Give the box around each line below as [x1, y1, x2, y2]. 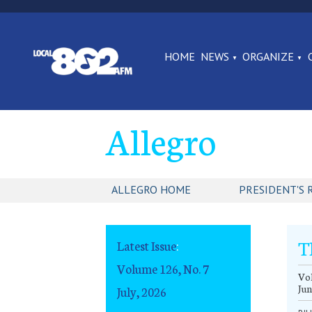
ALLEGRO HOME [111, 182, 191, 197]
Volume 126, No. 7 [117, 259, 209, 277]
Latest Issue [117, 237, 176, 255]
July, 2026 [117, 282, 166, 300]
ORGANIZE [242, 49, 295, 63]
